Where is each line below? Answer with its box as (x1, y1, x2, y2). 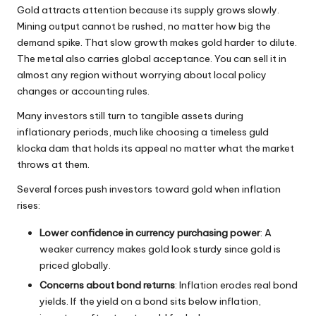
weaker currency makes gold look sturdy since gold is (39, 243, 281, 256)
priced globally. (39, 259, 111, 272)
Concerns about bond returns (39, 279, 175, 292)
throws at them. (17, 158, 90, 171)
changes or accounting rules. (17, 85, 150, 98)
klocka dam (17, 142, 69, 155)
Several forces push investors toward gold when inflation (17, 183, 281, 196)
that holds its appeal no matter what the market (69, 142, 294, 155)
